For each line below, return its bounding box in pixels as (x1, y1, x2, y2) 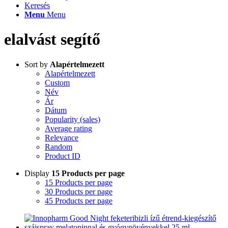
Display (24, 168, 51, 178)
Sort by (24, 60, 50, 69)
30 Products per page (45, 187, 112, 196)
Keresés (24, 1, 50, 10)
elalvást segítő (4, 30, 100, 49)
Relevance (45, 133, 78, 142)
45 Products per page (45, 196, 112, 205)
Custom (45, 78, 70, 87)
